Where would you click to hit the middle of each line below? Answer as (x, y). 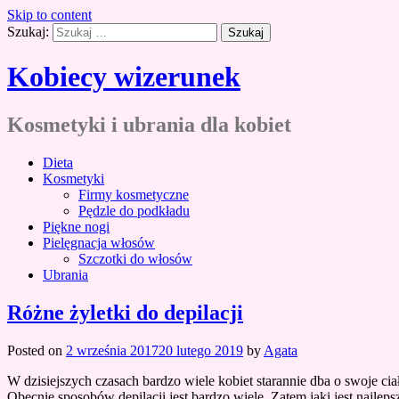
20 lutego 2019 (201, 350)
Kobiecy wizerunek (124, 77)
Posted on (37, 350)
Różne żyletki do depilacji (125, 312)
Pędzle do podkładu (134, 210)
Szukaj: (28, 32)
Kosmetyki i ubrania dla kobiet (149, 124)
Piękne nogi (76, 226)
